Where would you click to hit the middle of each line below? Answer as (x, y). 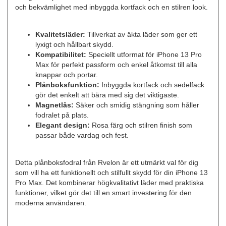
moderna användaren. (51, 203)
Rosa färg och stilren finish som (141, 125)
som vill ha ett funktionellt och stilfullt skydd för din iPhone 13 (112, 173)
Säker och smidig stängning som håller (137, 105)
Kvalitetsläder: (61, 34)
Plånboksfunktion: (68, 84)
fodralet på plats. (62, 115)
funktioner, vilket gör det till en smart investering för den (104, 193)
